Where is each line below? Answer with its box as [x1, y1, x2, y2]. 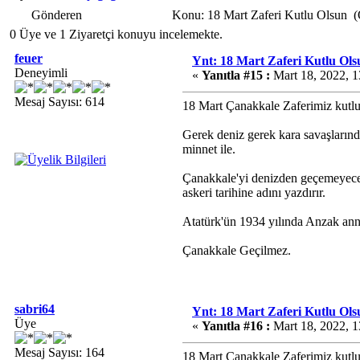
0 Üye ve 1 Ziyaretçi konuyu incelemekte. [10, 27, 223, 41]
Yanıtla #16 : [202, 319, 270, 333]
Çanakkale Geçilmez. [182, 243, 291, 257]
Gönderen [31, 8, 82, 22]
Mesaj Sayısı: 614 [14, 95, 104, 108]
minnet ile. [182, 142, 235, 156]
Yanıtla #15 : [202, 68, 270, 82]
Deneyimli [14, 66, 67, 80]
